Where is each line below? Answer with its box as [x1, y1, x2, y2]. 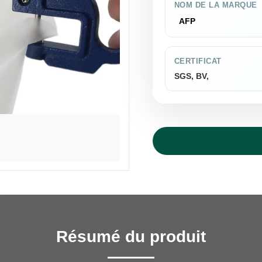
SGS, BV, [174, 71, 209, 81]
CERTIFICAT [174, 57, 222, 65]
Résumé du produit [56, 227, 206, 246]
